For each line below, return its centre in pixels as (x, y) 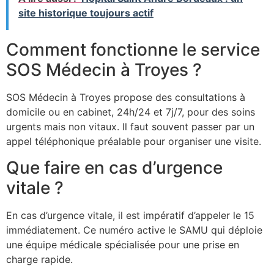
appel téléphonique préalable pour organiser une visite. (134, 142)
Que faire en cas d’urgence (114, 167)
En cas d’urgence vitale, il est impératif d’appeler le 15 (130, 215)
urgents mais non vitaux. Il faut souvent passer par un (130, 127)
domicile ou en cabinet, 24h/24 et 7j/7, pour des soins (131, 112)
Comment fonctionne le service (133, 50)
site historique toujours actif (86, 13)
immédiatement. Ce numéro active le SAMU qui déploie (134, 230)
